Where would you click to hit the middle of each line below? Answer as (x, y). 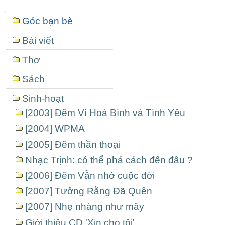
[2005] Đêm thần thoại (73, 144)
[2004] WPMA (55, 129)
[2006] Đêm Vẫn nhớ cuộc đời (90, 175)
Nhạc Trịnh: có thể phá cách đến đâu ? (109, 160)
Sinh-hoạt (43, 99)
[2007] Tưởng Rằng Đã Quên (89, 191)
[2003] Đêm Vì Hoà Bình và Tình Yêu (105, 113)
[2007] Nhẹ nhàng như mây (85, 207)
